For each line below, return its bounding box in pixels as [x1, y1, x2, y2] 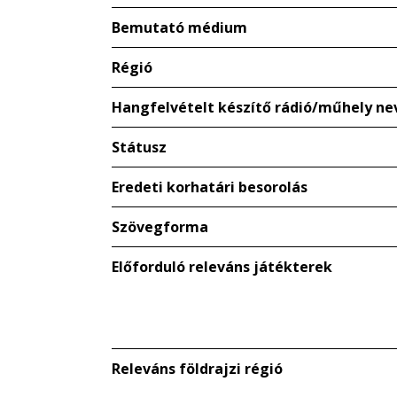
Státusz [112, 137, 167, 157]
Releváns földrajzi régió [112, 359, 283, 378]
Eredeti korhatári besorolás [112, 177, 307, 197]
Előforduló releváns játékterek [112, 257, 332, 276]
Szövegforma [112, 217, 208, 237]
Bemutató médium [112, 18, 247, 37]
